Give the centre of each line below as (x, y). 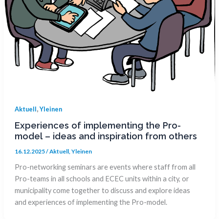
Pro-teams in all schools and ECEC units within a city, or (102, 179)
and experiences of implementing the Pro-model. (92, 202)
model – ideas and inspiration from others (107, 136)
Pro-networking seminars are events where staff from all (105, 167)
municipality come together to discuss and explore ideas (102, 191)
